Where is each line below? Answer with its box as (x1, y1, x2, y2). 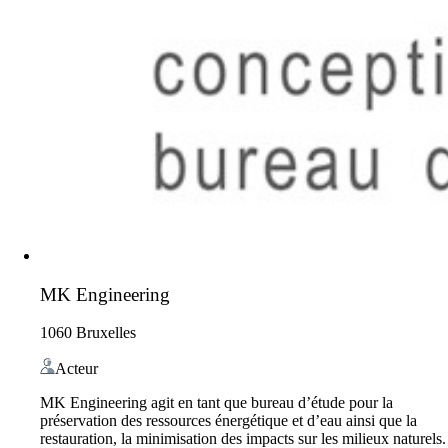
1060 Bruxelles (40, 324, 136, 342)
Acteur (55, 360, 98, 378)
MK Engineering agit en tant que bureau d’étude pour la (40, 394, 393, 412)
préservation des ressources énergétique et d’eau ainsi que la (40, 412, 417, 430)
